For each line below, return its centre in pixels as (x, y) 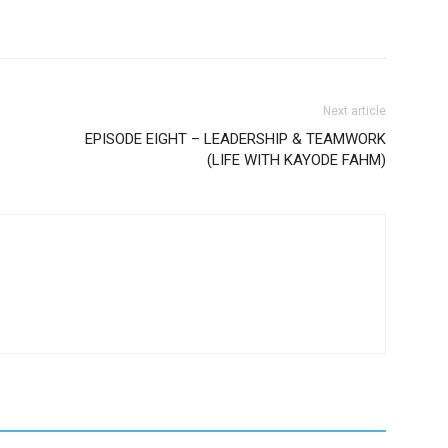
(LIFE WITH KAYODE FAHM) (296, 160)
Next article (354, 111)
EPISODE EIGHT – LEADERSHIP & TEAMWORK (235, 139)
